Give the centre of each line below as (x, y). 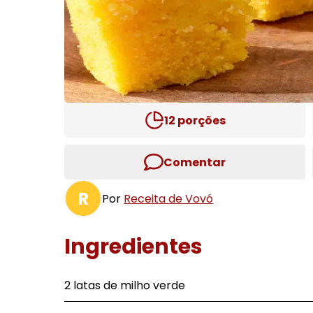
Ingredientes (133, 247)
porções (200, 120)
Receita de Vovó (168, 198)
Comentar (195, 162)
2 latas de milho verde (125, 285)
